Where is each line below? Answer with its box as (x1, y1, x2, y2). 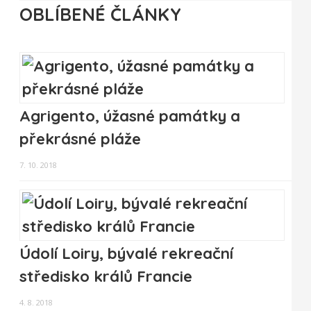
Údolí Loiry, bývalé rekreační (19, 244, 233, 264)
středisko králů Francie (19, 267, 192, 287)
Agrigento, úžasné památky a (19, 106, 240, 126)
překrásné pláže (19, 129, 141, 149)
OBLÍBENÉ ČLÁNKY (19, 3, 181, 26)
